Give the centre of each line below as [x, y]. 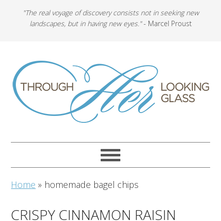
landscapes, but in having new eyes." [85, 23]
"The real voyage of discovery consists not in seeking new [110, 13]
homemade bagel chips [92, 184]
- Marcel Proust [166, 23]
